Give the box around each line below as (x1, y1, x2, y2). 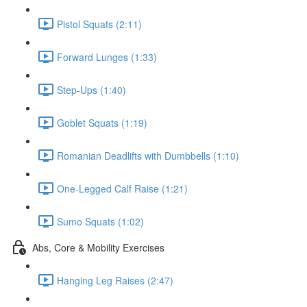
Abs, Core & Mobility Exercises (32, 240, 164, 254)
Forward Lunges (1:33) (57, 49, 157, 64)
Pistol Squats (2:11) (57, 16, 142, 31)
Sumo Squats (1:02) (57, 214, 144, 228)
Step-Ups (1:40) (57, 82, 126, 97)
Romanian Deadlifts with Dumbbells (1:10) (57, 148, 239, 162)
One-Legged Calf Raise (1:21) (57, 181, 188, 195)
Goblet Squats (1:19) (57, 115, 147, 130)
